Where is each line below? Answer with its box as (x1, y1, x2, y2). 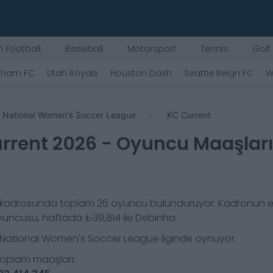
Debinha (135, 210, 175, 225)
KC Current (167, 110, 211, 120)
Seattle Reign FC (184, 67, 253, 79)
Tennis (200, 43, 228, 55)
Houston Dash (110, 67, 172, 79)
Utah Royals (47, 67, 98, 79)
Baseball (65, 43, 103, 55)
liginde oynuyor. (159, 231, 236, 246)
